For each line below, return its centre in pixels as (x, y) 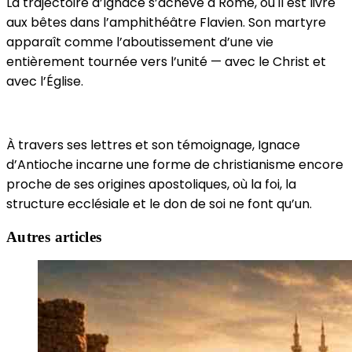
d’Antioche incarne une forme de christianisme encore (175, 164)
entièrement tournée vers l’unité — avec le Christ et (166, 61)
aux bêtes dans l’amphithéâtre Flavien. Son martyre (166, 22)
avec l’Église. (45, 81)
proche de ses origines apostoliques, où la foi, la (151, 184)
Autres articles (54, 236)
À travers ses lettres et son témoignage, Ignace (153, 145)
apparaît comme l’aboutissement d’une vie (140, 42)
